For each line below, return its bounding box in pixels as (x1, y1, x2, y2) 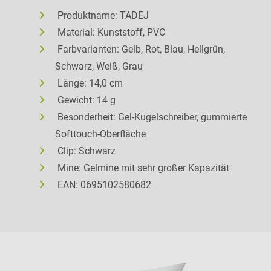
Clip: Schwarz (57, 145, 116, 157)
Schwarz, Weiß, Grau (55, 60, 143, 72)
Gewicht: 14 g (57, 94, 116, 106)
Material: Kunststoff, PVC (57, 26, 165, 38)
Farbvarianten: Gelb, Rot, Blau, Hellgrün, (57, 43, 225, 55)
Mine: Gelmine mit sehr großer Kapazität (57, 162, 229, 174)
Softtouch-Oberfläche (55, 128, 146, 140)
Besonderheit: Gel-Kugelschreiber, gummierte (57, 111, 247, 123)
